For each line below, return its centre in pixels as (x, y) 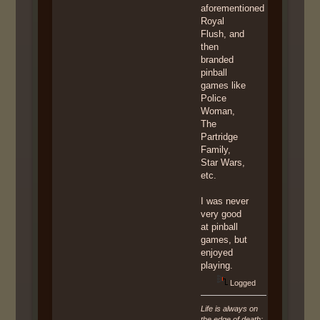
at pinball (220, 226)
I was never (225, 201)
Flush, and (223, 34)
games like (224, 85)
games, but (224, 239)
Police (214, 98)
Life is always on (230, 309)
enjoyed (217, 252)
